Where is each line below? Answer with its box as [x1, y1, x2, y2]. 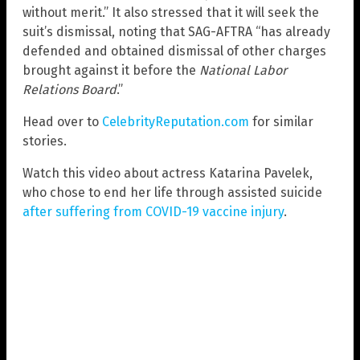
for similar [249, 113, 313, 129]
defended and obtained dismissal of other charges [22, 43, 326, 59]
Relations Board [22, 81, 117, 97]
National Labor [199, 62, 287, 78]
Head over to [22, 113, 102, 129]
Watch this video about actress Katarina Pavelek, [22, 165, 313, 181]
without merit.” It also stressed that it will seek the [22, 4, 319, 20]
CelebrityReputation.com [102, 113, 249, 129]
